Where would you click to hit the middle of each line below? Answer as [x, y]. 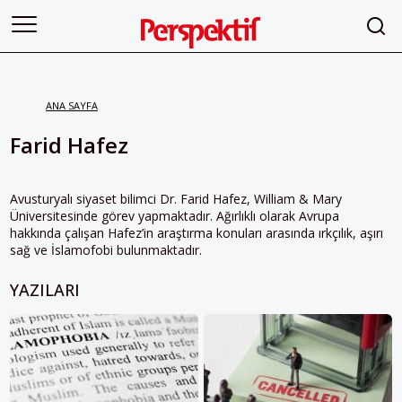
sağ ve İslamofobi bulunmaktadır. [106, 250]
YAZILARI [45, 290]
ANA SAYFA [72, 105]
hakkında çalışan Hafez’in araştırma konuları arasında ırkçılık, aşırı [197, 233]
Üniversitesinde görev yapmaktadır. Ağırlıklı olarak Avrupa [175, 216]
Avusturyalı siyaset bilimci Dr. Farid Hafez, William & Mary [176, 199]
